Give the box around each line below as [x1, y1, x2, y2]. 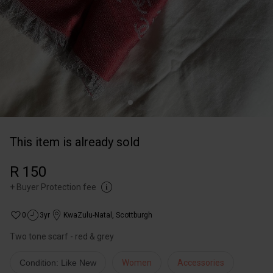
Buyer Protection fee [16, 182, 96, 192]
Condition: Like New [19, 258, 96, 268]
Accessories [177, 258, 224, 268]
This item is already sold [10, 135, 140, 149]
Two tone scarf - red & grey [10, 232, 114, 241]
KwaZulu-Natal [63, 211, 112, 219]
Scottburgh [116, 211, 152, 219]
